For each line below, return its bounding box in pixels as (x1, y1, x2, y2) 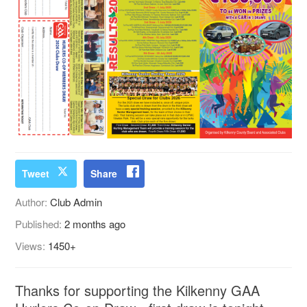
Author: (15, 195, 51, 210)
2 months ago (64, 217, 126, 232)
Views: (15, 238, 49, 254)
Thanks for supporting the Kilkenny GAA (15, 280, 260, 301)
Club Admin (50, 195, 103, 210)
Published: (15, 217, 65, 232)
